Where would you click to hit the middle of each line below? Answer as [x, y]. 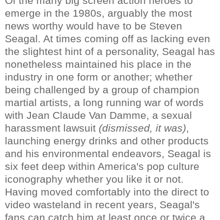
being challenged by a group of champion [102, 89]
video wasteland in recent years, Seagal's [102, 204]
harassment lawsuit [52, 128]
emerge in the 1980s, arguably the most [98, 13]
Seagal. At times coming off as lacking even [108, 38]
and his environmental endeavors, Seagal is [108, 153]
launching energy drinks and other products [107, 140]
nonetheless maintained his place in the [98, 64]
